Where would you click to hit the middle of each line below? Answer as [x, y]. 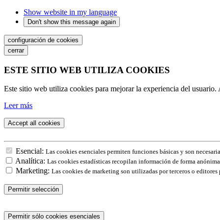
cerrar [16, 50]
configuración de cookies [43, 40]
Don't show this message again [72, 22]
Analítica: [30, 161]
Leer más [18, 106]
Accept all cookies [34, 123]
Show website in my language [70, 12]
